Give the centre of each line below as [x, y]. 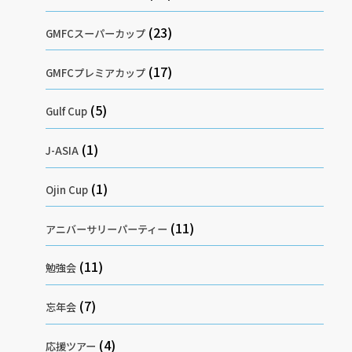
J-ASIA [62, 151]
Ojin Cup [67, 189]
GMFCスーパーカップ [96, 33]
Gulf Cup [67, 112]
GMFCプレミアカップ [96, 72]
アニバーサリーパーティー [107, 229]
